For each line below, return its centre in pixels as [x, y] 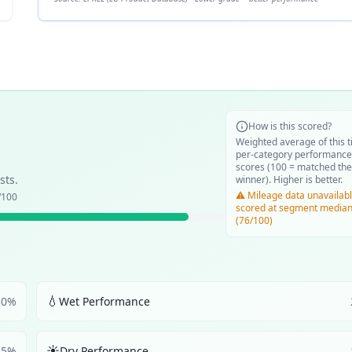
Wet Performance [104, 301]
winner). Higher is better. [289, 180]
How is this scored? [290, 126]
